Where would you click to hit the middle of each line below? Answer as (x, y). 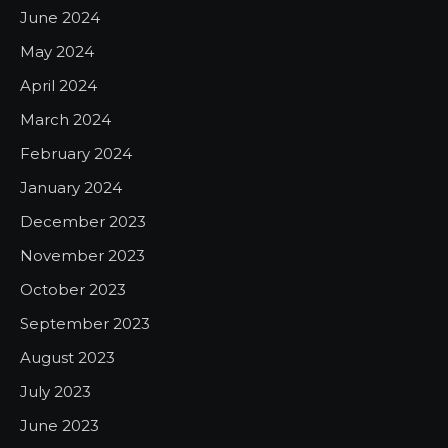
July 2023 (55, 391)
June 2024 (60, 17)
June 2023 (59, 425)
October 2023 (73, 289)
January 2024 (71, 187)
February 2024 (76, 153)
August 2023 (67, 357)
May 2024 (57, 51)
